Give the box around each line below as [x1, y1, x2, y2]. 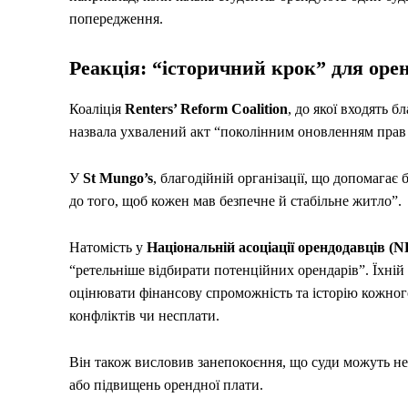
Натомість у [69, 239, 147, 255]
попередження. [69, 10, 163, 26]
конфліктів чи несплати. [69, 307, 219, 323]
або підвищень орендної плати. [69, 376, 263, 393]
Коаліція [69, 100, 125, 117]
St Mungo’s [83, 169, 153, 186]
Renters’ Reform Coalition [125, 100, 288, 117]
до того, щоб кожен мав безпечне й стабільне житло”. [69, 192, 402, 209]
